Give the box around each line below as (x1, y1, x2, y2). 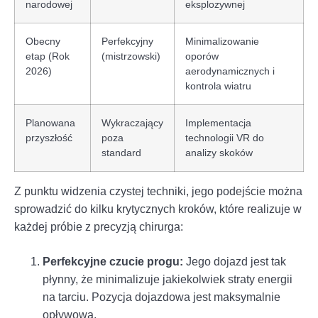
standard (102, 146, 141, 158)
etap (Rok (26, 50, 70, 62)
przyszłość (26, 131, 72, 143)
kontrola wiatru (185, 79, 251, 92)
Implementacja (185, 116, 251, 128)
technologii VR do (185, 131, 264, 143)
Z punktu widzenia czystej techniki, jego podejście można (14, 185, 302, 197)
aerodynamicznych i (185, 65, 275, 77)
